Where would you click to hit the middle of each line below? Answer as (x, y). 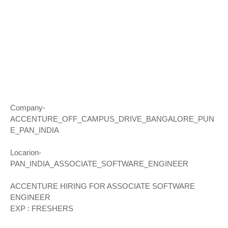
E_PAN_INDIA (35, 130)
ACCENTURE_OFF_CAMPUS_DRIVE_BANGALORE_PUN (112, 119)
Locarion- (26, 152)
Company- (28, 108)
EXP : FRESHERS (42, 208)
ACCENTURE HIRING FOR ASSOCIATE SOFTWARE (103, 186)
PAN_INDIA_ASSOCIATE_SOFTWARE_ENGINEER (99, 164)
